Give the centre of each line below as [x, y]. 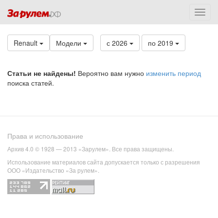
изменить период [173, 73]
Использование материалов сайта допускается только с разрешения [104, 162]
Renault [27, 43]
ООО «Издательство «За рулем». [53, 170]
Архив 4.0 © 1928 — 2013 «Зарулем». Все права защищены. [91, 149]
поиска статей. [31, 83]
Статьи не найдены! [42, 73]
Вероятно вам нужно [111, 73]
